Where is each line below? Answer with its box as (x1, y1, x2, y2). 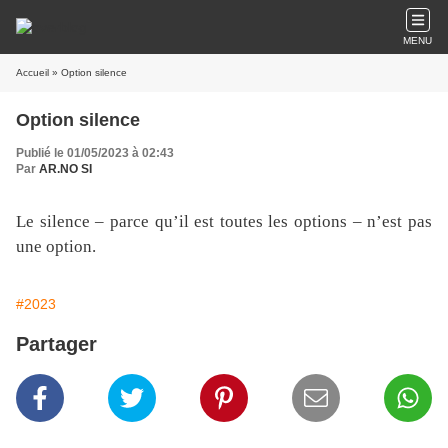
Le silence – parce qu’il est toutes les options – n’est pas (16, 212, 432, 231)
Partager (16, 333, 97, 355)
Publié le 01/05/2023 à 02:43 (16, 146, 174, 160)
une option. (16, 237, 96, 256)
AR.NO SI (39, 162, 92, 176)
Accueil (16, 67, 49, 78)
